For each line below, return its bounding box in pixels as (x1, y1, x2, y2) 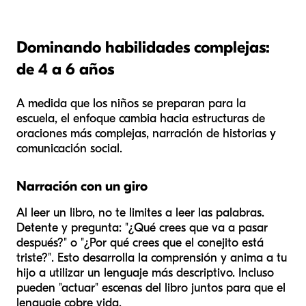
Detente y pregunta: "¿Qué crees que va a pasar (16, 221, 268, 236)
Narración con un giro (16, 178, 148, 195)
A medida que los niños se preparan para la (16, 96, 246, 111)
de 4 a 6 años (16, 59, 114, 79)
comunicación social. (16, 141, 122, 156)
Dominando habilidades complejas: (16, 38, 270, 57)
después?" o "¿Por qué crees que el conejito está (16, 236, 264, 251)
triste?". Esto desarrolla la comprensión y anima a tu (16, 251, 287, 266)
